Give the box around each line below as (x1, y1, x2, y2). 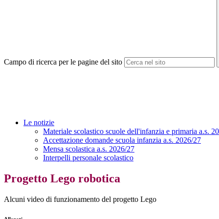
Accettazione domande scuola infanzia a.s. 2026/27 (43, 136, 201, 145)
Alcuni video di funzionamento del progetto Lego (4, 195, 156, 204)
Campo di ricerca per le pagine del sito (4, 58, 122, 66)
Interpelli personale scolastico (43, 153, 133, 162)
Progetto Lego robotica (4, 172, 120, 185)
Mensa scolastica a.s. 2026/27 (43, 145, 134, 153)
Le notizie (23, 118, 54, 127)
